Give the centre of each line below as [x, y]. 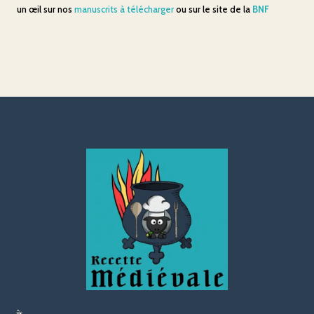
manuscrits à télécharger [125, 9]
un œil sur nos [46, 9]
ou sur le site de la [214, 9]
